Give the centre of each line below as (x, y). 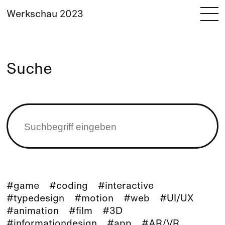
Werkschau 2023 (45, 15)
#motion (94, 199)
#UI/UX (176, 199)
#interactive (126, 187)
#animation (32, 212)
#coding (68, 187)
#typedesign (35, 199)
